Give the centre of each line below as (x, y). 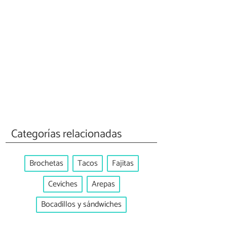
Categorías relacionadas (67, 134)
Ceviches (63, 184)
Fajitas (123, 164)
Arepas (103, 184)
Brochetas (46, 164)
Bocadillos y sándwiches (81, 205)
